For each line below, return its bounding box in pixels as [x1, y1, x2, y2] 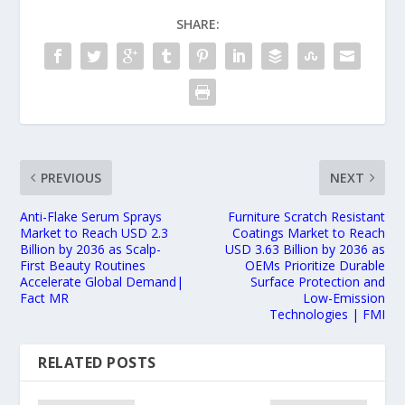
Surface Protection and [250, 273, 385, 291]
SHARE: [176, 15, 220, 33]
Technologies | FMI [268, 306, 385, 324]
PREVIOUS [41, 169, 102, 187]
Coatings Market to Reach [231, 224, 385, 242]
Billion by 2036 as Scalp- [20, 240, 162, 259]
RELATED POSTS [38, 353, 156, 373]
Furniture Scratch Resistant [227, 208, 385, 226]
